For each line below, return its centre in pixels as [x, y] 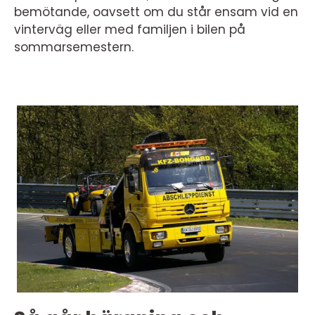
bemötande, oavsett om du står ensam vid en [156, 12]
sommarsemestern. [74, 47]
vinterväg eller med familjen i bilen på [130, 30]
